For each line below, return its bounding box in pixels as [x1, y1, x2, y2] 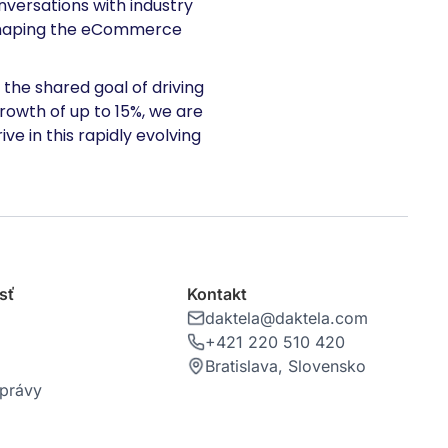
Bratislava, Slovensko [205, 356, 367, 376]
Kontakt [187, 284, 247, 304]
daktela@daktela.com [205, 308, 369, 328]
